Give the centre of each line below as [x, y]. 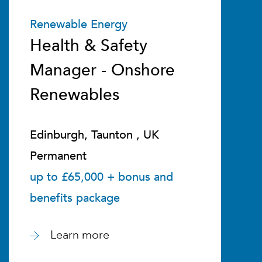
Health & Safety [88, 46]
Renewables [74, 95]
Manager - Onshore [102, 70]
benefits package [75, 198]
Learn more [80, 235]
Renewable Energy [78, 24]
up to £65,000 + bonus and [101, 177]
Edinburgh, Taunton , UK [94, 135]
